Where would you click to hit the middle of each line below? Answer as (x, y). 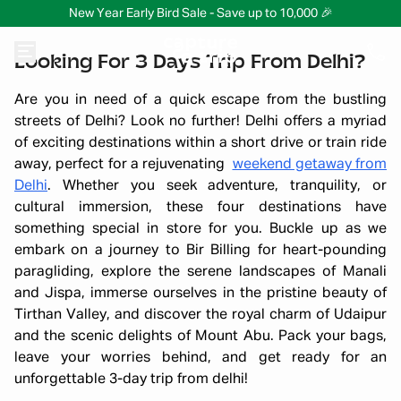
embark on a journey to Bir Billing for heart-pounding (200, 251)
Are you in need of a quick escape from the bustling (200, 100)
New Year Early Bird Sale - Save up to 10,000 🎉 (200, 13)
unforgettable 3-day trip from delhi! (131, 380)
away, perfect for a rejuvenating (124, 165)
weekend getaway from (309, 165)
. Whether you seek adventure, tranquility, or (217, 186)
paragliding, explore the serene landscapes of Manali (200, 272)
